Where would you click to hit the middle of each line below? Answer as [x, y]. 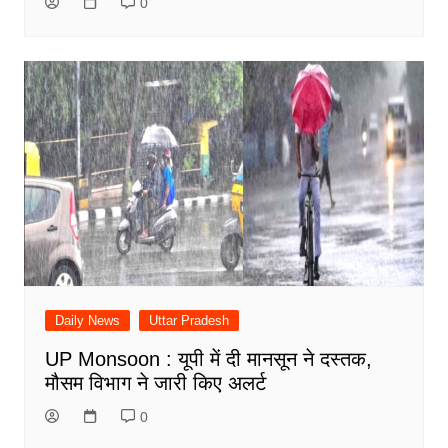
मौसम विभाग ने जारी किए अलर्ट [155, 383]
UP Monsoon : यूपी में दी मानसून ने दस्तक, [208, 359]
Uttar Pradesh [188, 321]
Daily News [87, 321]
